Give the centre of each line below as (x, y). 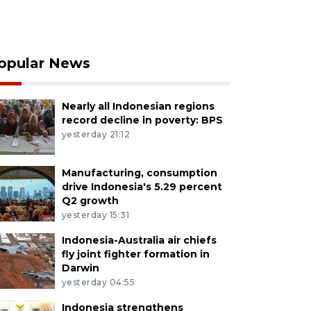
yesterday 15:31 (95, 215)
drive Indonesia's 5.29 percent (142, 187)
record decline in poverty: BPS (142, 120)
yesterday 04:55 (98, 282)
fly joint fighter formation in (135, 254)
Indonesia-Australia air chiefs (139, 241)
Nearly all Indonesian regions (138, 107)
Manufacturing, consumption (139, 173)
